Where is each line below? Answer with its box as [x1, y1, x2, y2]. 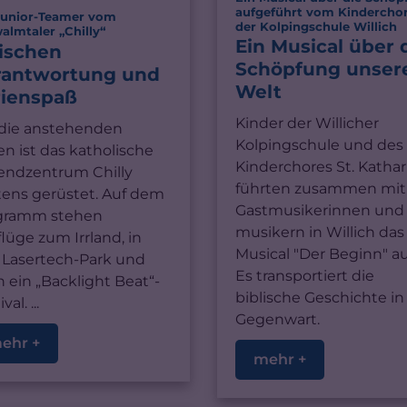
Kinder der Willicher [234, 114, 379, 133]
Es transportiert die [234, 267, 374, 285]
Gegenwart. [234, 311, 320, 329]
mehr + [253, 351, 306, 369]
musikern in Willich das [234, 223, 404, 242]
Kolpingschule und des [234, 136, 403, 154]
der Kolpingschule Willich [234, 18, 397, 34]
